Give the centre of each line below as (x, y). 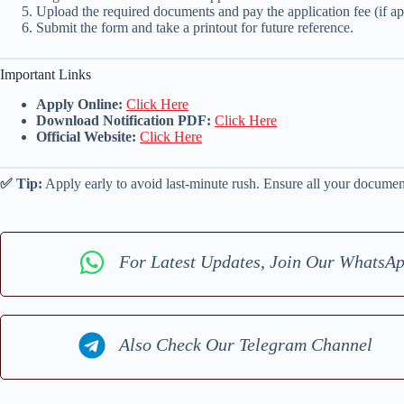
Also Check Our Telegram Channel (246, 344)
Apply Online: (79, 104)
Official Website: (86, 136)
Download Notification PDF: (124, 120)
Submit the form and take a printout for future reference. (195, 27)
